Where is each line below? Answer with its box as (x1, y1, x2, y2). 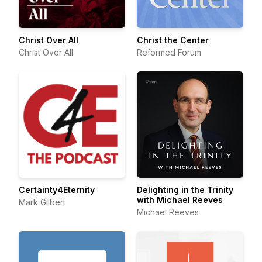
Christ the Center (137, 35, 209, 45)
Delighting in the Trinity (137, 185, 233, 195)
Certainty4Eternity (19, 185, 95, 195)
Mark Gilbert (19, 197, 65, 207)
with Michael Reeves (137, 195, 223, 205)
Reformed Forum (137, 47, 201, 57)
